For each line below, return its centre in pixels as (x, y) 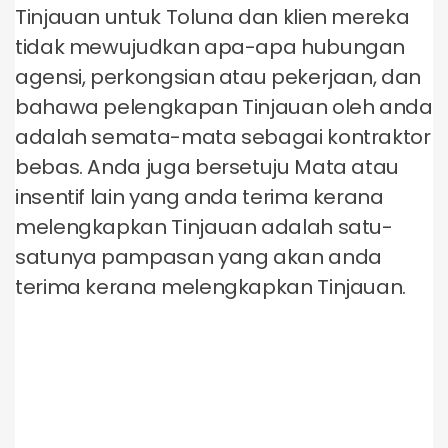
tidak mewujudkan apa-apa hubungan (210, 47)
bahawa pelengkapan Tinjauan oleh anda (224, 107)
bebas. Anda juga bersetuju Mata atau (207, 167)
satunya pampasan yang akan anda (198, 257)
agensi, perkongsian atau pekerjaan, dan (218, 77)
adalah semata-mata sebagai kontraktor (223, 137)
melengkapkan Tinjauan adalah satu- (204, 227)
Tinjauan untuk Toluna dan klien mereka (212, 17)
